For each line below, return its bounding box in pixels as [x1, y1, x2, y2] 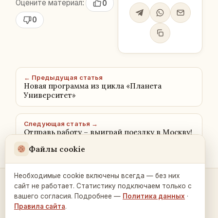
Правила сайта [14, 202, 65, 210]
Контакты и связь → [68, 185, 150, 195]
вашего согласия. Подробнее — [14, 192, 123, 200]
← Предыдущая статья [24, 73, 103, 81]
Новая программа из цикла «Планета [24, 81, 162, 91]
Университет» [24, 91, 76, 100]
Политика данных [123, 192, 185, 200]
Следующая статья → [24, 120, 98, 127]
